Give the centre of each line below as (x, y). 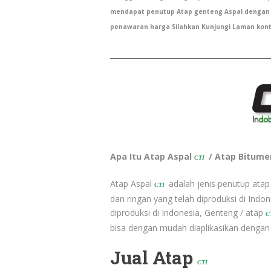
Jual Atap (154, 257)
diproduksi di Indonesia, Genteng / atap (188, 213)
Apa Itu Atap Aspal (152, 156)
